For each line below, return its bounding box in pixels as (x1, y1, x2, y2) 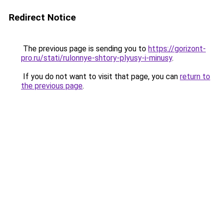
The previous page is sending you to (21, 44, 148, 53)
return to (180, 72, 210, 81)
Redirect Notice (9, 12, 76, 23)
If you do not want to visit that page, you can (21, 72, 180, 81)
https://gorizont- (148, 44, 206, 53)
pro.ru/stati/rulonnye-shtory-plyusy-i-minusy (21, 53, 172, 63)
